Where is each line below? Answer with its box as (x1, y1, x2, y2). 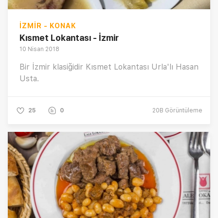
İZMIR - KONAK (19, 22, 76, 30)
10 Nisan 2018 (19, 46, 59, 53)
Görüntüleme (163, 107, 202, 114)
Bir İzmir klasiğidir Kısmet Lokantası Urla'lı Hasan (19, 62, 199, 72)
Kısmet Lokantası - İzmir (19, 33, 119, 43)
